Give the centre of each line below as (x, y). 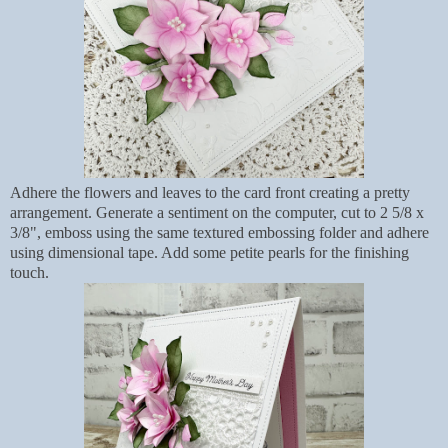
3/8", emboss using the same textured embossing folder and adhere (219, 233)
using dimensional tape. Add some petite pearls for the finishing (209, 253)
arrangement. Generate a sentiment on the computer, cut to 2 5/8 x (217, 213)
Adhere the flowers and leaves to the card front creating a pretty (210, 193)
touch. (29, 273)
